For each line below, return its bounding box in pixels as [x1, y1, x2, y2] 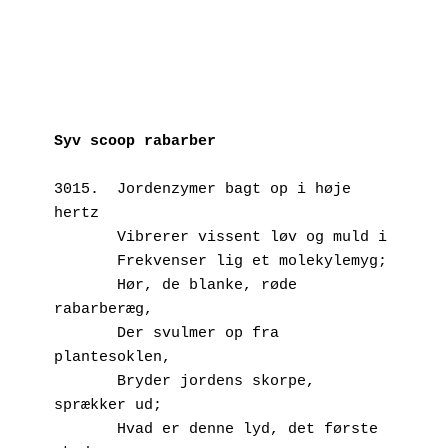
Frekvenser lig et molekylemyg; [117, 252, 387, 270]
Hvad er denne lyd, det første [54, 420, 117, 438]
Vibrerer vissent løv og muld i [117, 228, 387, 246]
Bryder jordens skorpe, [54, 372, 117, 390]
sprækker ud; [54, 396, 162, 414]
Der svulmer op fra [54, 324, 117, 342]
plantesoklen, [54, 348, 171, 366]
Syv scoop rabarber [54, 132, 216, 150]
